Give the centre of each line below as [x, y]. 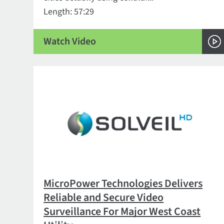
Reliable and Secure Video [104, 197]
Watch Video [70, 41]
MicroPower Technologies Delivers [123, 183]
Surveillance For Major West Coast [122, 211]
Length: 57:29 [69, 12]
